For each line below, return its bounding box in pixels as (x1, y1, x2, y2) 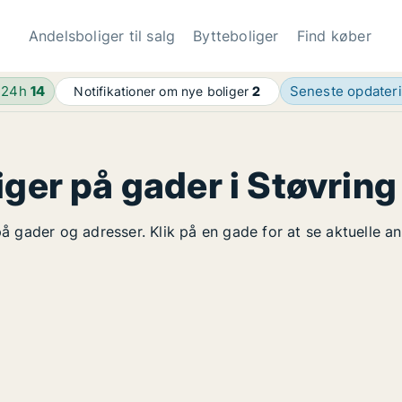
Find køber (296, 27, 371, 45)
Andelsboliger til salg (28, 27, 176, 45)
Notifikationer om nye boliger (74, 83, 253, 99)
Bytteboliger (193, 27, 279, 45)
